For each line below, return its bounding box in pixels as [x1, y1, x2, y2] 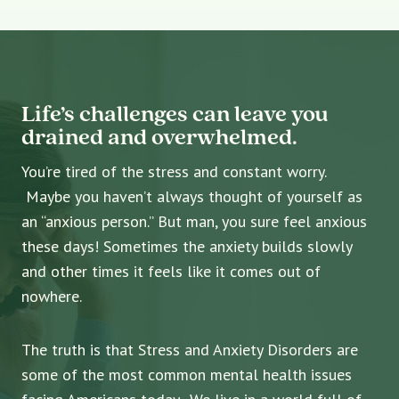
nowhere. [21, 286, 82, 307]
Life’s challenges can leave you [21, 98, 329, 129]
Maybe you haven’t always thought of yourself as [21, 186, 362, 208]
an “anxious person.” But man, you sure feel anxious [21, 211, 367, 232]
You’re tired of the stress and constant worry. [21, 161, 326, 183]
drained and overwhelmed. [21, 121, 297, 152]
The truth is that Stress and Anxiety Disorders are [21, 339, 358, 361]
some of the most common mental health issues [21, 364, 352, 386]
